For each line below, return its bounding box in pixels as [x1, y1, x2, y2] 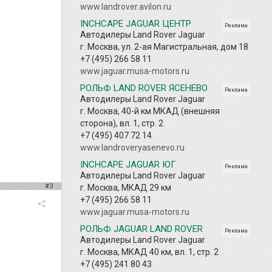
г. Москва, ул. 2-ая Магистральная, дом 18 [80, 41, 248, 52]
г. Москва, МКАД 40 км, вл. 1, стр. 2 [80, 246, 219, 257]
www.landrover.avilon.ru [80, 1, 171, 12]
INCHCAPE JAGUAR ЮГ [80, 158, 176, 170]
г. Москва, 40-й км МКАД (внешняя [80, 106, 220, 116]
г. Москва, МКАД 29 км [80, 182, 171, 192]
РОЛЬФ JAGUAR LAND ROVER [80, 223, 203, 234]
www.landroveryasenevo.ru [80, 142, 185, 152]
